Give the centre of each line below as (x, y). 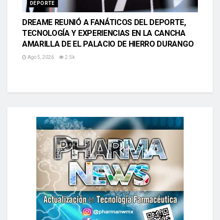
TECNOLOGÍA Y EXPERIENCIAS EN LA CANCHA (104, 33)
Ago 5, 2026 (40, 57)
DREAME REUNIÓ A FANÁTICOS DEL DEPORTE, (104, 22)
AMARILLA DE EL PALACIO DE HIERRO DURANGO (108, 44)
